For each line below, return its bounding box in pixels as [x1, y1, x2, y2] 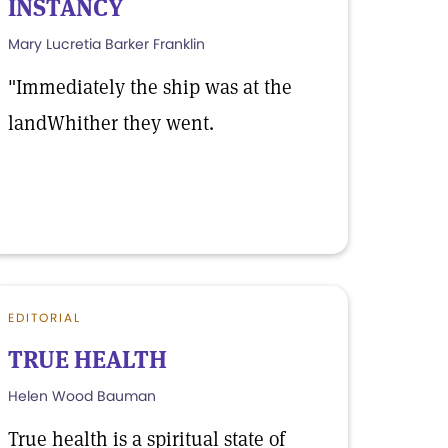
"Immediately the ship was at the [8, 74, 292, 100]
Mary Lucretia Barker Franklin [8, 34, 205, 54]
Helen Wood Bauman [8, 386, 156, 406]
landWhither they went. [8, 110, 214, 136]
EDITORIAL [8, 309, 81, 326]
